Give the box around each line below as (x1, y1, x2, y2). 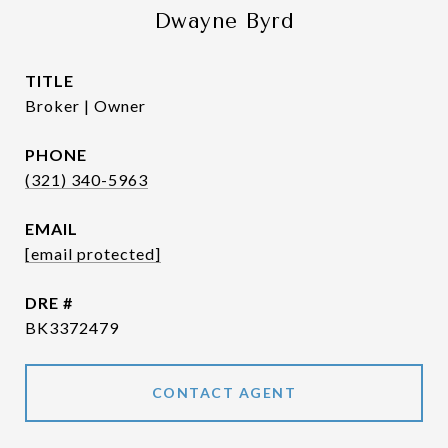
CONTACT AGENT (151, 384, 297, 401)
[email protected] (25, 244, 161, 263)
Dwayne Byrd (153, 9, 295, 33)
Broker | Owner (25, 96, 146, 115)
